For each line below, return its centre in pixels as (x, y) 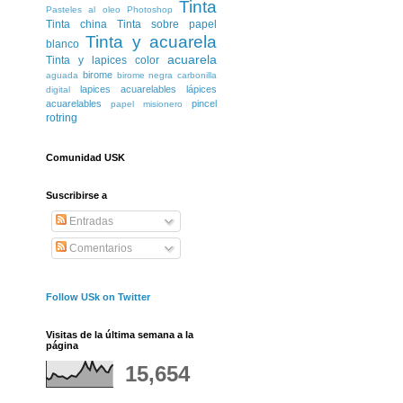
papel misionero (147, 104)
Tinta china (76, 25)
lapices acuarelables (128, 90)
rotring (62, 118)
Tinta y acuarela (152, 42)
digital (58, 90)
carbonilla (197, 76)
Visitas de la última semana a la (120, 335)
